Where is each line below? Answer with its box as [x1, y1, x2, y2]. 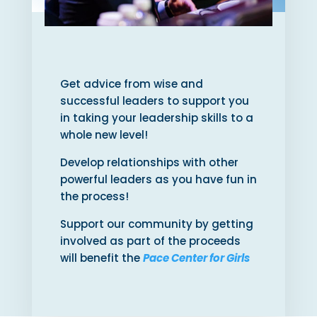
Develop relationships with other [59, 155, 238, 171]
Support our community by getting [59, 217, 253, 232]
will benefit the [59, 250, 143, 266]
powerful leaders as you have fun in [59, 172, 257, 188]
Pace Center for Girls [142, 250, 250, 266]
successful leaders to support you [59, 93, 249, 109]
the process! [59, 189, 132, 204]
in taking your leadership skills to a [59, 110, 253, 126]
